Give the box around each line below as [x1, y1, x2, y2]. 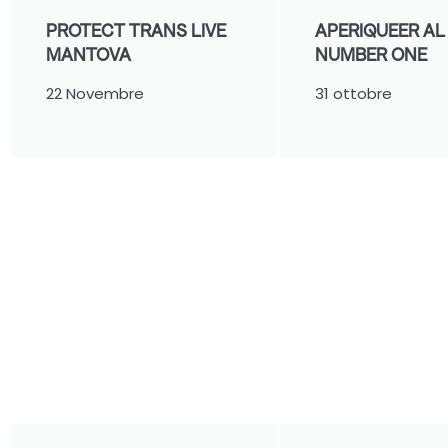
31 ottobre [315, 82, 393, 104]
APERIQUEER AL [315, 18, 446, 42]
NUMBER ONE [315, 42, 428, 66]
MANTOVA [46, 42, 132, 66]
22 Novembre [46, 82, 145, 104]
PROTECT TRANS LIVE [46, 18, 227, 42]
